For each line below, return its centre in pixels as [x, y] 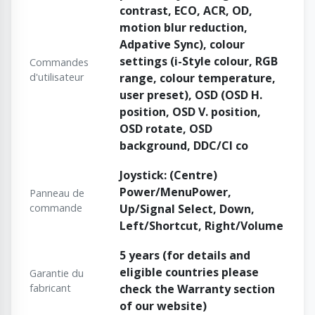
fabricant [50, 288]
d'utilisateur [57, 77]
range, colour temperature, [198, 78]
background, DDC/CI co [184, 146]
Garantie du [57, 274]
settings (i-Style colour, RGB [199, 62]
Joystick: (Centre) [168, 175]
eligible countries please [189, 272]
